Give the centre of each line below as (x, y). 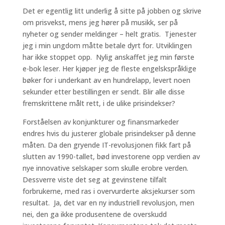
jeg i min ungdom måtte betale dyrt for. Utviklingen (107, 45)
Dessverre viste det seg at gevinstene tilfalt (94, 180)
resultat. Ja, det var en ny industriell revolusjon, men (108, 203)
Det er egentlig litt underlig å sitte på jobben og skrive (112, 11)
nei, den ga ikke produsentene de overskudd (94, 214)
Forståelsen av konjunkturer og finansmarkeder (100, 122)
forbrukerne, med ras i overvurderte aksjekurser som (108, 191)
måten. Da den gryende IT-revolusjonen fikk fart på (106, 145)
